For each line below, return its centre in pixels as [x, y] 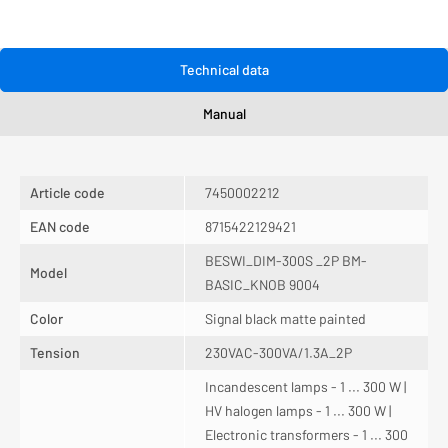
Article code [67, 193]
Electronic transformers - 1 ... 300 [306, 435]
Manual [224, 114]
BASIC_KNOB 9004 [262, 285]
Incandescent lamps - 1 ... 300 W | [305, 387]
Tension [55, 353]
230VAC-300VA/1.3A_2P [278, 353]
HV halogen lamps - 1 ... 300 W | [298, 411]
